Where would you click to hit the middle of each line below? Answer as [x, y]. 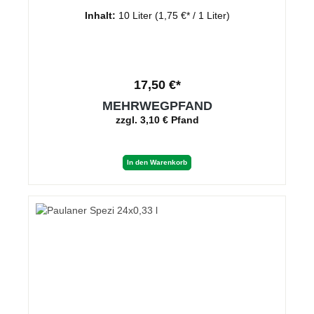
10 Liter [136, 16]
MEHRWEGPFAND [157, 106]
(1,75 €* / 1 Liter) [192, 16]
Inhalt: [101, 16]
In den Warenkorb [157, 163]
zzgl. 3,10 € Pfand [157, 120]
